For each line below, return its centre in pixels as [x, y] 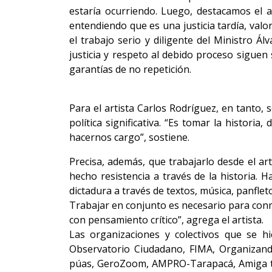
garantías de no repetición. [130, 69]
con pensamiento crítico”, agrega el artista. [166, 219]
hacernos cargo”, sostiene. [129, 137]
